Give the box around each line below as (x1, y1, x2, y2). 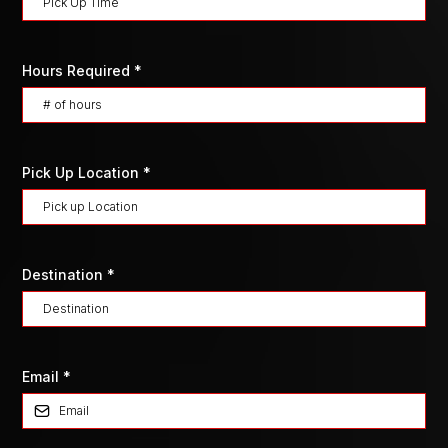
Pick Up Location (22, 164, 143, 181)
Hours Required (22, 62, 134, 79)
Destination (22, 266, 107, 283)
